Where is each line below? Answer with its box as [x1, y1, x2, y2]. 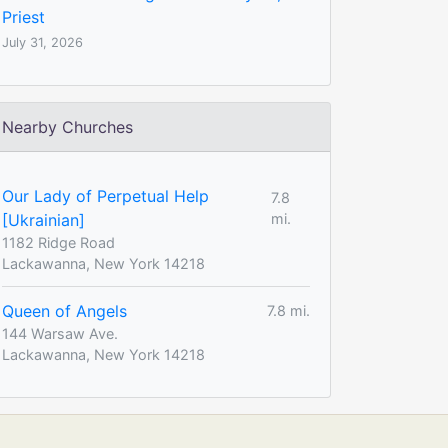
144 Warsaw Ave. [2, 324, 118, 342]
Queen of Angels [2, 300, 127, 321]
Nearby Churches [2, 116, 133, 137]
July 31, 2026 [2, 34, 83, 50]
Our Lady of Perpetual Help [2, 185, 209, 206]
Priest [2, 6, 45, 27]
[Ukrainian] [2, 209, 85, 230]
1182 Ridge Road [2, 233, 115, 251]
